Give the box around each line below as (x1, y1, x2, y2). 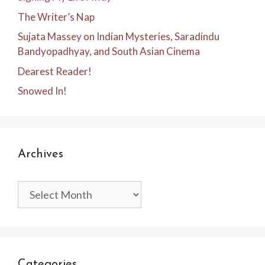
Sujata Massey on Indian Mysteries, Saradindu (18, 30, 219, 43)
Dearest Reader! (18, 64, 92, 77)
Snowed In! (18, 85, 67, 98)
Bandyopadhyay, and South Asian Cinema (18, 45, 200, 58)
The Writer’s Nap (18, 10, 95, 23)
